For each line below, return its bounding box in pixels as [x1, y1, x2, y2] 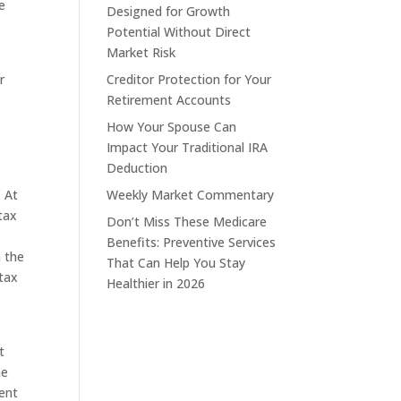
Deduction [107, 159, 168, 176]
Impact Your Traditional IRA [107, 139, 269, 156]
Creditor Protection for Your [107, 71, 272, 88]
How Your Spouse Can [107, 118, 237, 135]
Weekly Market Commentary [107, 186, 275, 203]
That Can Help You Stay [107, 254, 246, 271]
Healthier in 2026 [107, 275, 206, 292]
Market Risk [107, 44, 176, 61]
